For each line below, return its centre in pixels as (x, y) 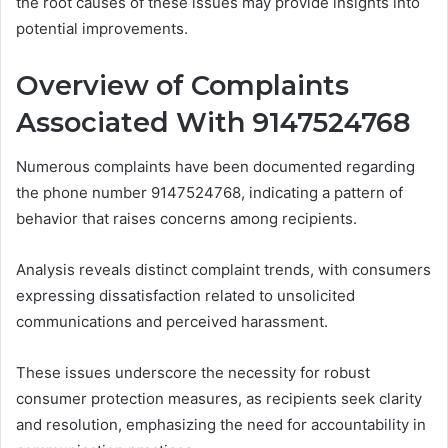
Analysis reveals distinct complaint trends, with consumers (223, 270)
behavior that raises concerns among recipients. (186, 219)
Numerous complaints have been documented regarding (215, 167)
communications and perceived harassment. (172, 322)
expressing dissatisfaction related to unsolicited (185, 296)
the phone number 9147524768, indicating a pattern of (209, 193)
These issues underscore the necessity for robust (193, 373)
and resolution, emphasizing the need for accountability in (221, 425)
